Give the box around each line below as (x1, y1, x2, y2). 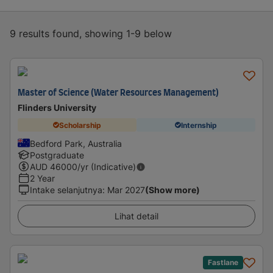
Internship (181, 120, 217, 130)
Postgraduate (30, 150, 84, 160)
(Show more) (145, 185, 200, 195)
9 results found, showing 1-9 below (10, 27, 172, 40)
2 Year (30, 173, 55, 183)
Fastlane (208, 258, 238, 267)
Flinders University (18, 102, 96, 113)
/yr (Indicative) (77, 161, 136, 172)
